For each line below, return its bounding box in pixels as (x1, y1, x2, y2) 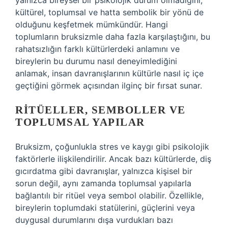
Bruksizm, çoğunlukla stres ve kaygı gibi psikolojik (15, 141, 209, 152)
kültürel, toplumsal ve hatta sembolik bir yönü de (15, 7, 204, 17)
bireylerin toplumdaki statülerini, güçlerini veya (15, 203, 195, 213)
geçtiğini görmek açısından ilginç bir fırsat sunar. (15, 80, 202, 91)
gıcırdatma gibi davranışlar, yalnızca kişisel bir (15, 166, 192, 176)
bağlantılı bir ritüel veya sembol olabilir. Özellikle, (15, 190, 204, 201)
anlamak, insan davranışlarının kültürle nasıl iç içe (15, 68, 204, 78)
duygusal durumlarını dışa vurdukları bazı (15, 215, 173, 225)
